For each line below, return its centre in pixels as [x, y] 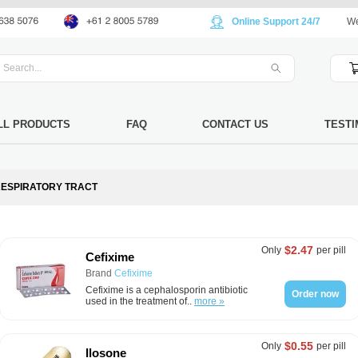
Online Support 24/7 [276, 22]
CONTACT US [235, 124]
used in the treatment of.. [140, 301]
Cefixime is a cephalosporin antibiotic [167, 290]
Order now [315, 294]
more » [209, 301]
